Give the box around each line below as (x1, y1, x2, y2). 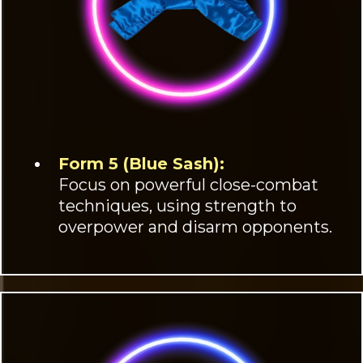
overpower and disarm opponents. (58, 216, 332, 237)
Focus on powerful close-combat (58, 174, 318, 194)
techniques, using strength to (58, 195, 297, 216)
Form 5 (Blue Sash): (58, 153, 224, 173)
